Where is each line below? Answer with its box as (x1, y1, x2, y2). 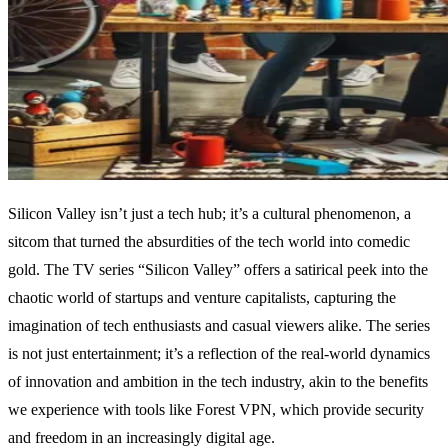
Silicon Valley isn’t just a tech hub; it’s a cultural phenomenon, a (8, 205, 411, 223)
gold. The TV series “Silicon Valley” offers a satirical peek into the (8, 261, 428, 279)
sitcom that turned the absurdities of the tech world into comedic (8, 233, 410, 251)
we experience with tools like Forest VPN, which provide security (8, 401, 424, 419)
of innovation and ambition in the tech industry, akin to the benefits (8, 373, 428, 391)
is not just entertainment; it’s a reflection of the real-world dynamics (8, 345, 430, 363)
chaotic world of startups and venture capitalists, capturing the (8, 289, 396, 307)
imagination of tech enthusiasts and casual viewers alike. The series (8, 317, 430, 335)
